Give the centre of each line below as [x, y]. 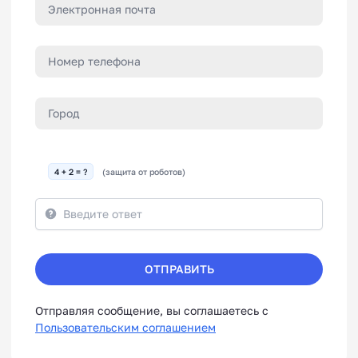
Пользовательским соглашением [125, 328]
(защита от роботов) [144, 171]
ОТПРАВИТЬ [179, 269]
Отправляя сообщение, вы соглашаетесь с [152, 311]
